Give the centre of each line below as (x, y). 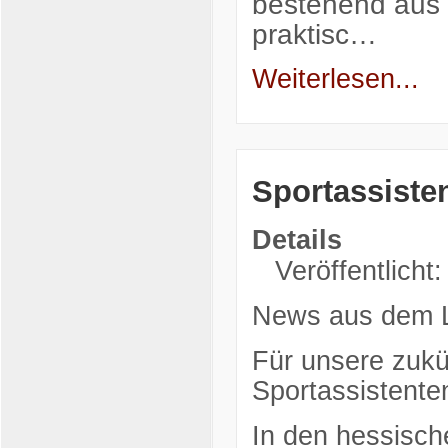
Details (296, 240)
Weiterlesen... (335, 78)
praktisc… (314, 33)
